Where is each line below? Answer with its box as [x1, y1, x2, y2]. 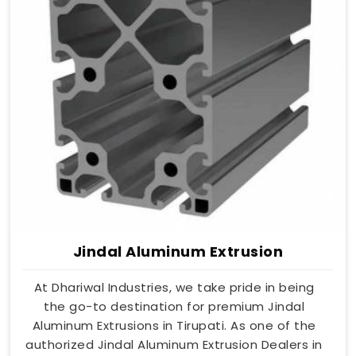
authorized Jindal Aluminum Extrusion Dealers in [25, 336, 323, 354]
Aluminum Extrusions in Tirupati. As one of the [32, 317, 316, 335]
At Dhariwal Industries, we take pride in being [33, 279, 315, 296]
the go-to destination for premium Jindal [44, 298, 304, 315]
